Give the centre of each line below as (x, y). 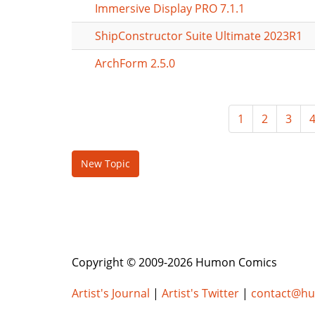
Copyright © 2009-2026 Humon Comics (174, 262)
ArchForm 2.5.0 (135, 63)
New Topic (105, 163)
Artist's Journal (111, 293)
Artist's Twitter (200, 293)
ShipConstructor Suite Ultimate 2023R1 (199, 36)
